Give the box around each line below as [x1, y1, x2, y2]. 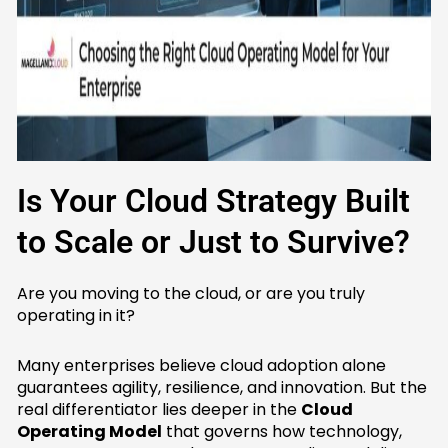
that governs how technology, [162, 420, 403, 444]
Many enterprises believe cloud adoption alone [17, 354, 387, 378]
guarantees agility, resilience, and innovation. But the [17, 376, 428, 400]
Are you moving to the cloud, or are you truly [17, 282, 366, 306]
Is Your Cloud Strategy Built [17, 182, 411, 221]
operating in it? [17, 304, 136, 328]
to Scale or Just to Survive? [17, 223, 411, 262]
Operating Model [17, 420, 163, 444]
